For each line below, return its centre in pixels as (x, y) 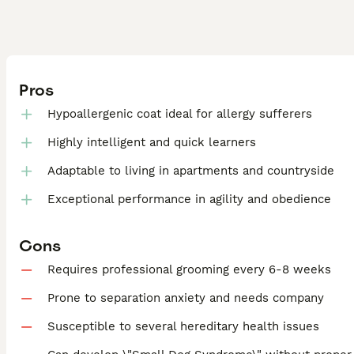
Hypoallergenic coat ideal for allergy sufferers (180, 114)
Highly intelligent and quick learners (152, 143)
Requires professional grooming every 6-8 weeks (189, 269)
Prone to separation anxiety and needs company (186, 298)
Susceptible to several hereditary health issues (183, 326)
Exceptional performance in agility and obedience (189, 200)
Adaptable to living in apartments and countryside (191, 171)
